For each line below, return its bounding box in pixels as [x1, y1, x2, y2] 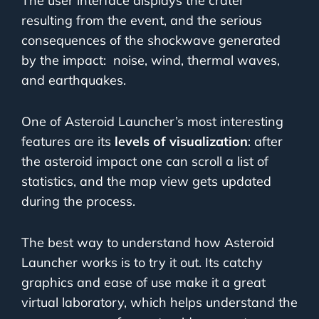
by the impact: [21, 52, 106, 69]
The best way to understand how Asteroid [21, 234, 274, 251]
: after [248, 133, 283, 150]
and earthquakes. [21, 72, 126, 89]
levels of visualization [115, 133, 248, 150]
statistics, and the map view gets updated [21, 173, 271, 190]
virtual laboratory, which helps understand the [21, 294, 298, 311]
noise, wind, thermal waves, [113, 52, 280, 69]
